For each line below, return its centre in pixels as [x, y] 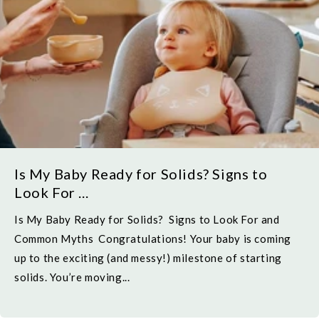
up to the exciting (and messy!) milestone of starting [148, 258]
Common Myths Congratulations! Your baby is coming [153, 239]
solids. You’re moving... [72, 277]
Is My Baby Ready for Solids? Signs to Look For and [147, 219]
